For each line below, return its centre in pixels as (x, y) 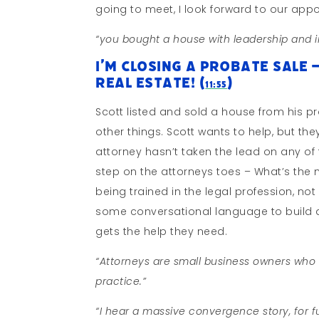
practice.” (121, 281)
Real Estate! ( (151, 83)
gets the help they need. (162, 231)
